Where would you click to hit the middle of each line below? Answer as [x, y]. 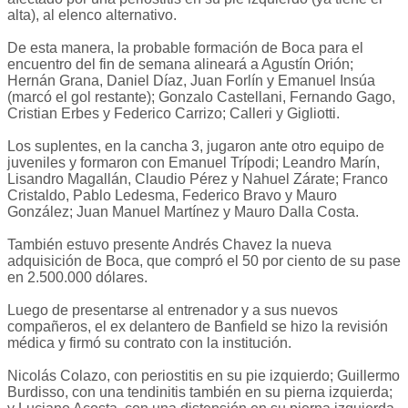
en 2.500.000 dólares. [77, 278]
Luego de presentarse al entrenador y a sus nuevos [173, 311]
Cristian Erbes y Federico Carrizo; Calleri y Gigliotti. [173, 114]
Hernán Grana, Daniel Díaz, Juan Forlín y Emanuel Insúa [191, 81]
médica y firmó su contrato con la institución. [149, 343]
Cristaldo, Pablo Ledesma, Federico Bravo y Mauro [172, 196]
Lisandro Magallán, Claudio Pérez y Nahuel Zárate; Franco [198, 179]
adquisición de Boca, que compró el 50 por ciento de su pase [204, 261]
